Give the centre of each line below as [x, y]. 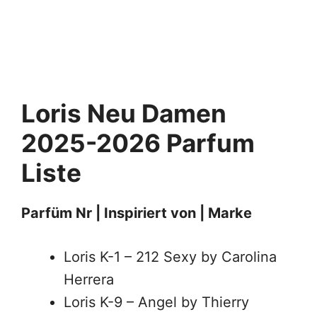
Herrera [89, 279]
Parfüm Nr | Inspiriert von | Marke [137, 213]
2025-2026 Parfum [138, 143]
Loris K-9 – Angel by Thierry [156, 302]
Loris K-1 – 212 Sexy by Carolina [170, 257]
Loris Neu [81, 113]
